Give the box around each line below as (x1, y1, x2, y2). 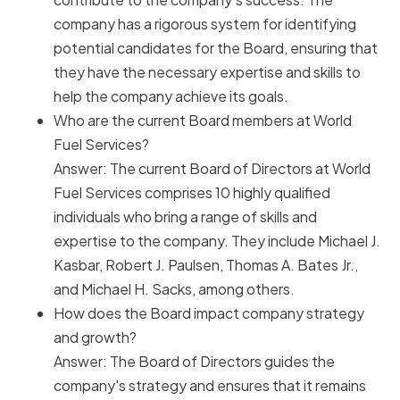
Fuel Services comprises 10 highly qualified (54, 183, 330, 203)
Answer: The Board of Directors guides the (54, 352, 335, 371)
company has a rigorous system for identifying (54, 14, 356, 34)
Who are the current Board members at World (54, 111, 352, 130)
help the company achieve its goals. (54, 87, 288, 106)
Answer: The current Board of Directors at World (54, 159, 371, 179)
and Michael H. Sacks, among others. (54, 279, 295, 299)
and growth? (54, 328, 137, 347)
